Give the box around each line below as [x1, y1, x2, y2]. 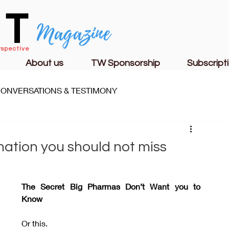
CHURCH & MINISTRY [91, 126, 175, 136]
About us [26, 58, 63, 68]
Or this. [21, 218, 48, 228]
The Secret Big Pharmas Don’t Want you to [21, 181, 200, 191]
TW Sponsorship [90, 58, 160, 68]
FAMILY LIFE [25, 126, 71, 136]
